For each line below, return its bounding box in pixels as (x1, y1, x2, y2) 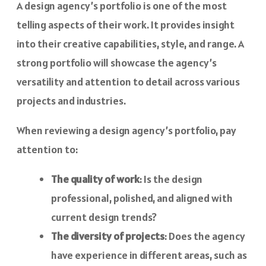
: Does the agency (164, 229, 245, 243)
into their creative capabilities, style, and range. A (17, 36, 244, 50)
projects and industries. (17, 93, 126, 107)
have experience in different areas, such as (51, 248, 247, 262)
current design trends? (51, 210, 157, 224)
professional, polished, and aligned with (51, 191, 233, 205)
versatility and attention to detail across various (17, 74, 240, 88)
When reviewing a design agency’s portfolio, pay (17, 123, 236, 137)
